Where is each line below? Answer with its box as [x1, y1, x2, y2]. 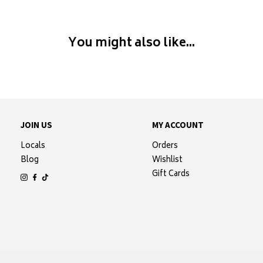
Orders [151, 139, 178, 153]
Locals [20, 139, 45, 153]
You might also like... [68, 33, 195, 54]
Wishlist [151, 153, 183, 167]
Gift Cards [151, 167, 190, 181]
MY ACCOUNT [151, 119, 204, 130]
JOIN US [20, 119, 52, 130]
